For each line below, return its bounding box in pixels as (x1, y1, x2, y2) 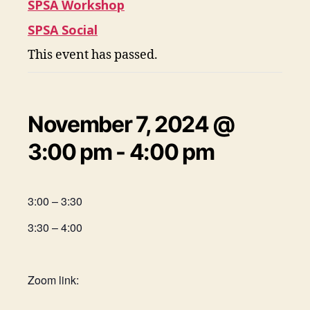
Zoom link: (28, 272, 79, 288)
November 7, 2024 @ (28, 111, 235, 138)
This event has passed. (28, 47, 158, 63)
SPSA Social (28, 21, 98, 38)
